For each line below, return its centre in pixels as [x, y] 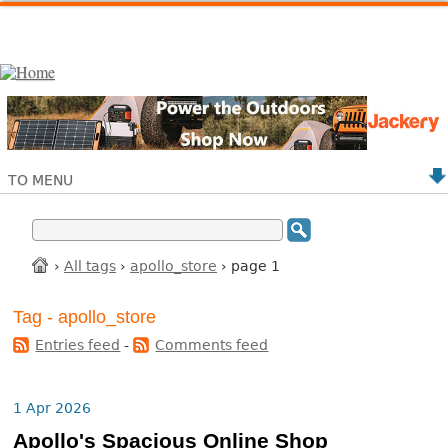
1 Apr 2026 [52, 408]
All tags [90, 265]
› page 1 [248, 265]
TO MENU [40, 179]
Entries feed [78, 345]
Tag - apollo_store [85, 317]
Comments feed [212, 345]
